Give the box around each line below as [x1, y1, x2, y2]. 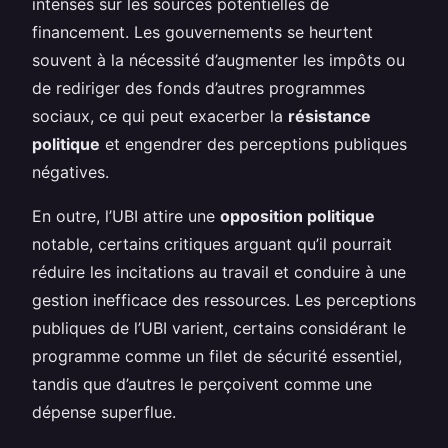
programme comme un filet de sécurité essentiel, [32, 345, 402, 366]
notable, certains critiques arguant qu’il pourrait [32, 233, 392, 254]
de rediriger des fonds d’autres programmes [32, 77, 365, 98]
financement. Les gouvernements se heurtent [32, 21, 373, 42]
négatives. [32, 161, 109, 182]
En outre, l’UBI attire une [32, 205, 220, 226]
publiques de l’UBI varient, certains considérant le [32, 317, 406, 338]
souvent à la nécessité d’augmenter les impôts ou [32, 49, 405, 70]
